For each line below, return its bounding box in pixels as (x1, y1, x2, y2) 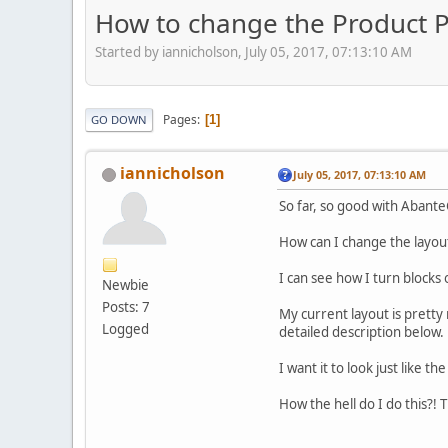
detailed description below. (279, 323, 444, 342)
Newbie (102, 276, 149, 295)
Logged (102, 320, 149, 339)
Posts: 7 (102, 298, 150, 317)
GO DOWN (91, 112, 147, 128)
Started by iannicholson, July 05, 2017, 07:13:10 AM (95, 43, 412, 62)
